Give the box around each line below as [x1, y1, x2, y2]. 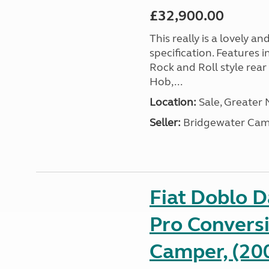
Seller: [149, 116, 181, 129]
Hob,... [149, 75, 183, 88]
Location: [149, 95, 196, 109]
